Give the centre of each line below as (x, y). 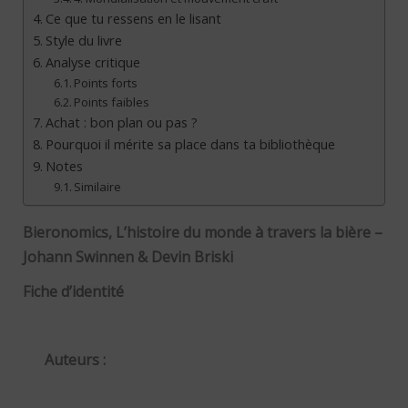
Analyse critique (92, 63)
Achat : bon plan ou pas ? (121, 123)
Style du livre (83, 41)
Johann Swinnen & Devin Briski (127, 257)
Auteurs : (75, 360)
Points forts (106, 83)
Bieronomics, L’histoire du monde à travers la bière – (202, 233)
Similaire (98, 187)
